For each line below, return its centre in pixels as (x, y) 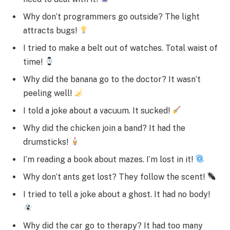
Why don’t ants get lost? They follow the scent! (115, 177)
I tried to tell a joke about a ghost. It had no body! (117, 194)
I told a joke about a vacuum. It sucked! (98, 110)
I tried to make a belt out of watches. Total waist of (120, 48)
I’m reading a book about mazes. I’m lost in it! (109, 159)
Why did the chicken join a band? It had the (104, 128)
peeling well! (49, 93)
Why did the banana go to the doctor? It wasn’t (112, 79)
